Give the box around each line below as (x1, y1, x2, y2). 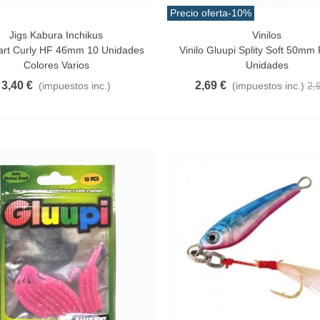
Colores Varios (23, 59, 89, 71)
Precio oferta (169, 7, 228, 19)
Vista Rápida (194, 30, 244, 40)
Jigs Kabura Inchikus (9, 29, 104, 41)
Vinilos (252, 29, 282, 41)
